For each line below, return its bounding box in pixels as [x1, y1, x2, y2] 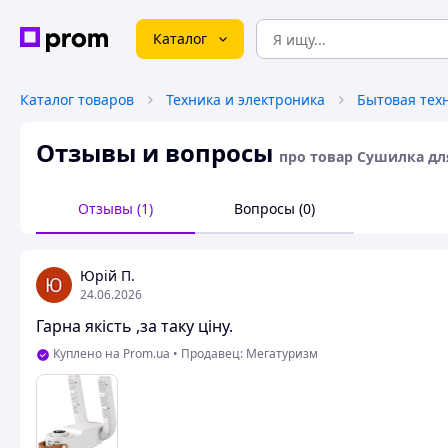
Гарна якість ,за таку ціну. [36, 315, 233, 337]
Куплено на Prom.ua [53, 345, 170, 362]
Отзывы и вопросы [36, 136, 273, 169]
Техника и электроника [166, 90, 325, 109]
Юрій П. [80, 266, 135, 285]
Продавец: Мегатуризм [181, 345, 318, 362]
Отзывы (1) [78, 199, 153, 218]
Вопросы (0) [234, 199, 315, 218]
